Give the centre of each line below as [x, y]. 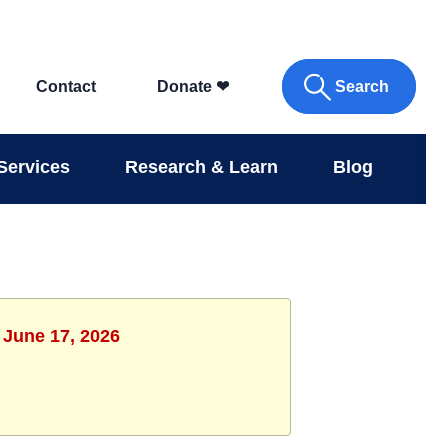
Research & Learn [202, 166]
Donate [186, 87]
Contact [66, 87]
